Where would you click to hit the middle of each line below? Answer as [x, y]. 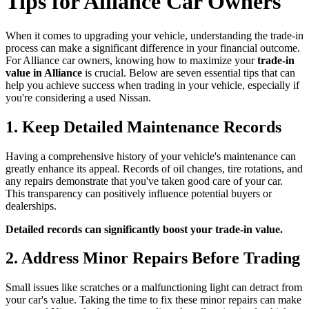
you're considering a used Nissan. [78, 97]
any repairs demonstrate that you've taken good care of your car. [144, 181]
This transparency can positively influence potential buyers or [139, 193]
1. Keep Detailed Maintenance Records [143, 127]
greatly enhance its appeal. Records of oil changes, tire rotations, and [154, 168]
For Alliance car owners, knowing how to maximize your [131, 60]
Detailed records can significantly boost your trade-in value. [144, 229]
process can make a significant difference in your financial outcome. [153, 48]
